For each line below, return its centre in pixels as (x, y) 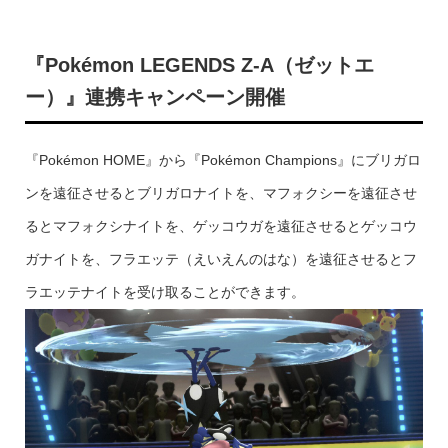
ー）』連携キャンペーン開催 (154, 96)
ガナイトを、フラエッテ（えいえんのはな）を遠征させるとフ (220, 258)
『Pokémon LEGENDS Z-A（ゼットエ (199, 64)
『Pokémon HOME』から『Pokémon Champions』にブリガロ (222, 159)
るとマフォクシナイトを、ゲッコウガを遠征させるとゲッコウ (220, 225)
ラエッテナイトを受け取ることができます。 (164, 291)
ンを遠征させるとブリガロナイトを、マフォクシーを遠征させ (220, 192)
